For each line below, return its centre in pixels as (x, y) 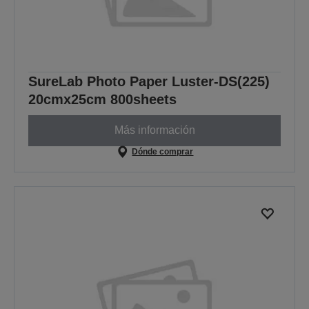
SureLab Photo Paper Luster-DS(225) (149, 81)
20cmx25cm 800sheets (102, 99)
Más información (154, 130)
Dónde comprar (163, 151)
